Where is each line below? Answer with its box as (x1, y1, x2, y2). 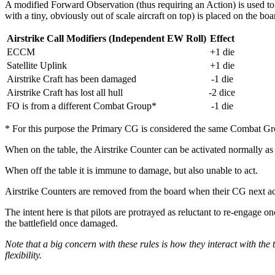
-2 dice (209, 87, 235, 98)
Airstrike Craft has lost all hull (7, 87, 123, 98)
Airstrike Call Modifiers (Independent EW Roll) (7, 33, 206, 44)
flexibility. (5, 249, 42, 260)
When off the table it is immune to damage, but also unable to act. (5, 165, 258, 176)
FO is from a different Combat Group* (7, 100, 157, 111)
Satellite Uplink (7, 60, 67, 71)
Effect (209, 33, 234, 44)
